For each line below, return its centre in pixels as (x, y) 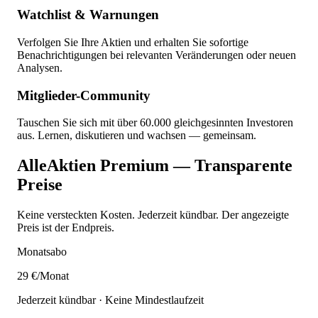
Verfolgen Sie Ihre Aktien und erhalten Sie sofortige (133, 42)
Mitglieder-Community (84, 95)
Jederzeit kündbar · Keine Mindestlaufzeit (110, 300)
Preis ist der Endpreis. (66, 228)
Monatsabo (42, 252)
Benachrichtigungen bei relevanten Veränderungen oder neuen (157, 55)
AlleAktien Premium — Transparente (155, 166)
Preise (40, 185)
